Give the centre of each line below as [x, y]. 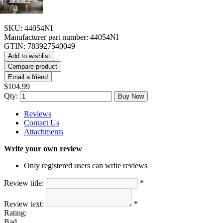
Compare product [33, 66]
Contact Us [42, 122]
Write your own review [43, 148]
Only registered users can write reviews [86, 165]
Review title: [24, 183]
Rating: [15, 213]
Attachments [44, 131]
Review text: [24, 204]
